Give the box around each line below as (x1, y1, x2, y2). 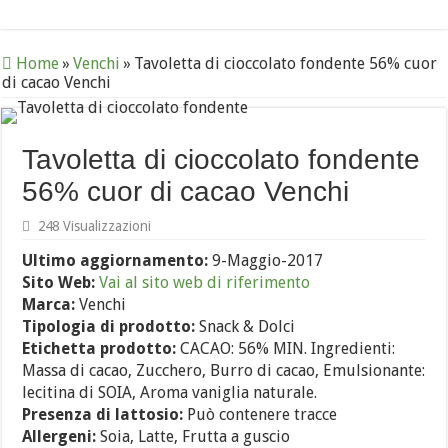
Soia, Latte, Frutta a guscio (96, 427, 291, 446)
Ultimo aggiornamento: (22, 251, 213, 270)
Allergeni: (22, 427, 97, 446)
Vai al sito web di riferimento (99, 273, 311, 292)
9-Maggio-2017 (212, 251, 324, 270)
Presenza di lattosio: (22, 405, 184, 424)
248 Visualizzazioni (38, 218, 152, 234)
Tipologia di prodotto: (22, 317, 196, 336)
